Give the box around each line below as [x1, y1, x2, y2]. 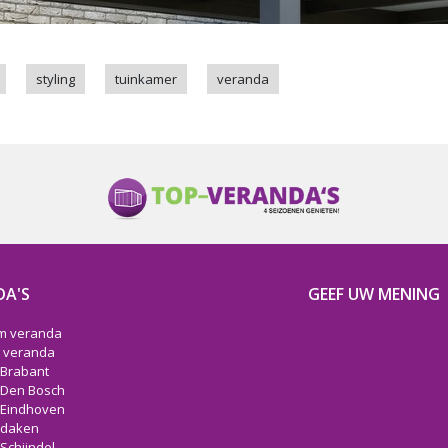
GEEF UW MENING [308, 283, 440, 305]
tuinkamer [115, 70, 177, 88]
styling [36, 70, 75, 88]
